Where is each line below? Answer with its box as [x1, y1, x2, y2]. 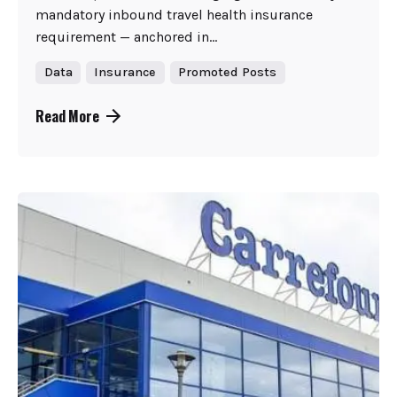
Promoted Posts [178, 65, 277, 81]
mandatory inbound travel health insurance [35, 6, 313, 24]
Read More [35, 105, 99, 128]
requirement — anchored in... [35, 28, 217, 46]
